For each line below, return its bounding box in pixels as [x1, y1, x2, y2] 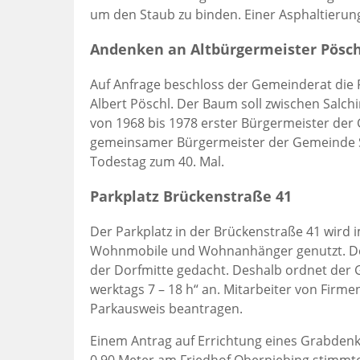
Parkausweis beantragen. [90, 300, 243, 318]
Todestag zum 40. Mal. [90, 153, 224, 171]
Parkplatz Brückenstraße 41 [90, 186, 292, 207]
